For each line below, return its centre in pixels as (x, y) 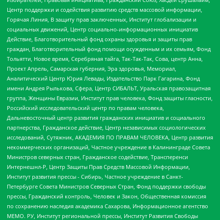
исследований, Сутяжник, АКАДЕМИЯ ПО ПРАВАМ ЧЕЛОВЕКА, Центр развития (110, 137)
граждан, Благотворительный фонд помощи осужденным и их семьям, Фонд (109, 49)
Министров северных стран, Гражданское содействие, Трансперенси (97, 157)
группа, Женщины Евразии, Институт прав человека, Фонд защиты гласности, (110, 98)
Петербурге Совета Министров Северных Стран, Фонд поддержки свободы (106, 187)
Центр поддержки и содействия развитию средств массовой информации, (105, 10)
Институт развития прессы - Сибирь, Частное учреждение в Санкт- (95, 177)
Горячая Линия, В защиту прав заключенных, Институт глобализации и (102, 20)
